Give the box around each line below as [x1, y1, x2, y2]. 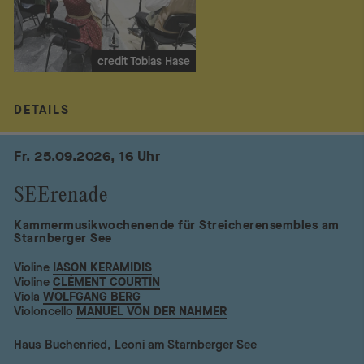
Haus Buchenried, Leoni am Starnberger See [14, 336, 258, 353]
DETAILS [14, 101, 71, 118]
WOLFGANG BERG [43, 288, 141, 305]
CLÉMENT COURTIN [53, 274, 161, 291]
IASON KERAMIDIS [53, 259, 153, 276]
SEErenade [14, 184, 108, 207]
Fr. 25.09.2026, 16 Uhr [14, 146, 161, 166]
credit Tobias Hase [97, 53, 191, 69]
